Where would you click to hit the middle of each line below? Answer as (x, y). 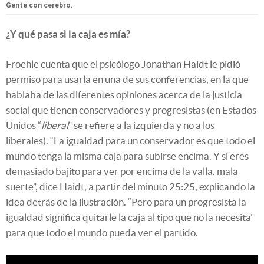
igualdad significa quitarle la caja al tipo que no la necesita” (130, 217)
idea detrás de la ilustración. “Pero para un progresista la (126, 202)
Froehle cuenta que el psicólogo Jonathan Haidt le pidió (123, 64)
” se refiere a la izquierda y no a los (141, 126)
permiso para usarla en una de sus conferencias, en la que (127, 80)
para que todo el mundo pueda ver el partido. (102, 233)
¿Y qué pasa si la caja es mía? (68, 34)
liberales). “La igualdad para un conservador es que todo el (131, 141)
